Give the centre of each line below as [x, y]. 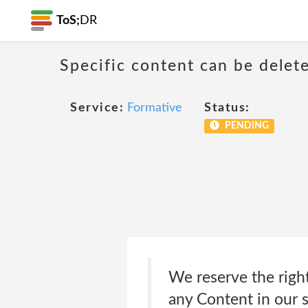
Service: [97, 108]
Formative [155, 108]
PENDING [245, 126]
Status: [227, 108]
